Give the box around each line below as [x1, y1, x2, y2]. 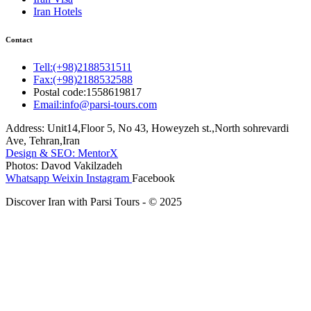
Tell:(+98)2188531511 [33, 60, 132, 73]
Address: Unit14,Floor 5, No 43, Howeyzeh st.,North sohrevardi [6, 121, 289, 134]
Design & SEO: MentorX [6, 146, 118, 159]
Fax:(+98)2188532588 [33, 73, 133, 85]
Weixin [52, 171, 83, 184]
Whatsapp [6, 171, 49, 184]
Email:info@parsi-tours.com [33, 98, 157, 110]
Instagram [86, 171, 129, 184]
